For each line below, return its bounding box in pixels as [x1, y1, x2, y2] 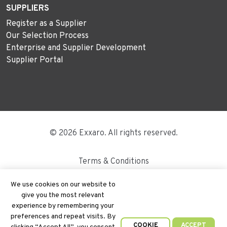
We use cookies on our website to [10, 180, 116, 189]
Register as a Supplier [6, 18, 87, 29]
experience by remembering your [12, 202, 114, 210]
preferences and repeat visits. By [10, 212, 116, 221]
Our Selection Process [6, 30, 89, 41]
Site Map [97, 197, 130, 207]
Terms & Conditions [78, 156, 149, 167]
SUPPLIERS [6, 3, 49, 14]
